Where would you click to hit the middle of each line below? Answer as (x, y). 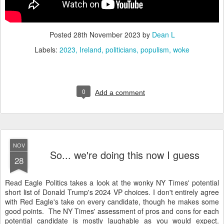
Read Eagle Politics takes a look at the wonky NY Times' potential (112, 182)
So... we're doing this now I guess (124, 155)
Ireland (90, 49)
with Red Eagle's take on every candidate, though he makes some (112, 201)
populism (155, 49)
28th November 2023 (107, 34)
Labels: (47, 49)
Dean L (163, 34)
